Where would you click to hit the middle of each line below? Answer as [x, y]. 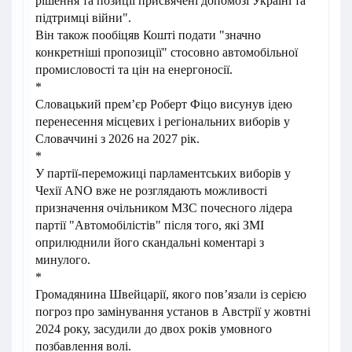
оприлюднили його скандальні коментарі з [150, 242]
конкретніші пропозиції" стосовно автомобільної [167, 52]
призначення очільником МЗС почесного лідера [164, 208]
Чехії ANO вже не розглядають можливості [151, 191]
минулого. [63, 260]
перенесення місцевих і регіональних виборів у [163, 121]
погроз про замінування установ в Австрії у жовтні [173, 312]
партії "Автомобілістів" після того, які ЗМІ [150, 225]
